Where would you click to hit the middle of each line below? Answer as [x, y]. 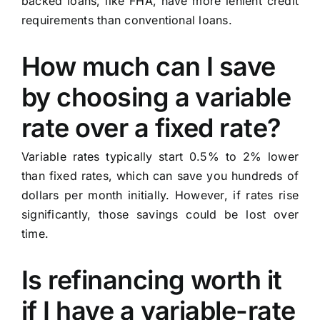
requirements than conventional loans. [126, 20]
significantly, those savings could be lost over [160, 215]
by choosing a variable [156, 97]
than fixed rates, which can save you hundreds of [160, 176]
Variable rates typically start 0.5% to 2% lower [160, 157]
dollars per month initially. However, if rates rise [160, 195]
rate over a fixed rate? [151, 128]
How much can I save [148, 67]
